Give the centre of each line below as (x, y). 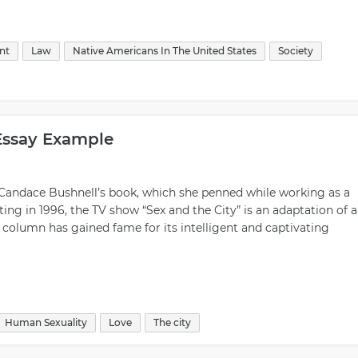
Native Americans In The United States (165, 51)
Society (296, 51)
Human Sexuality (46, 322)
